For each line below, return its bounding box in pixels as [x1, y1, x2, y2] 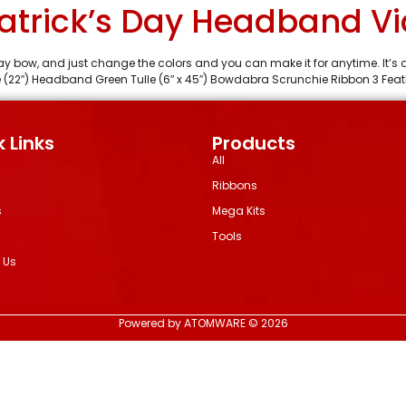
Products [212, 130, 295, 157]
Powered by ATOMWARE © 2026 [118, 314, 288, 331]
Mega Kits [212, 203, 266, 219]
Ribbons [212, 178, 257, 194]
